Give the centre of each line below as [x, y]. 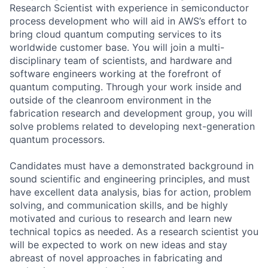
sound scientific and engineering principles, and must [130, 179]
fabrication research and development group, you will [131, 113]
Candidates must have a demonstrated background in [132, 165]
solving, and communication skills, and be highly [119, 205]
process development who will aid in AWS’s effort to [128, 21]
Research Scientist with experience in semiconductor [129, 7]
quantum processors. [57, 139]
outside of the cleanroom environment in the [110, 100]
